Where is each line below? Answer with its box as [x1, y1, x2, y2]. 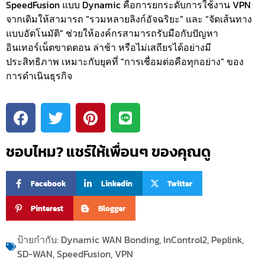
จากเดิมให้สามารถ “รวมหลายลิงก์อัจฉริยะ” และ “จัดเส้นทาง [6, 11, 252, 26]
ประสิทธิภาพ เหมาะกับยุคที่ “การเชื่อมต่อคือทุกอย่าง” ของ [6, 54, 244, 69]
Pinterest [31, 202, 63, 214]
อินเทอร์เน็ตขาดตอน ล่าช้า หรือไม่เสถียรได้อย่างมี [6, 40, 211, 54]
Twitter [167, 177, 192, 189]
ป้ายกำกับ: [17, 232, 61, 247]
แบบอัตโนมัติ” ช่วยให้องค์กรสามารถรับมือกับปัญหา [6, 25, 218, 40]
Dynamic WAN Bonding [61, 232, 159, 247]
